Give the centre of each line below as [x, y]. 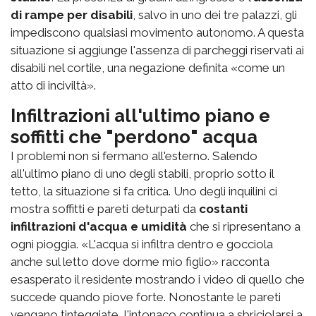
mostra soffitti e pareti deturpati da [105, 208]
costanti [223, 208]
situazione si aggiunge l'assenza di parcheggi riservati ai [157, 50]
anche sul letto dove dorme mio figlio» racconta [140, 261]
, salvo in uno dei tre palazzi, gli [215, 14]
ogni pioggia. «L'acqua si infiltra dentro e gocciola [142, 244]
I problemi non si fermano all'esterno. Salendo [134, 156]
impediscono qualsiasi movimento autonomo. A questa [157, 32]
